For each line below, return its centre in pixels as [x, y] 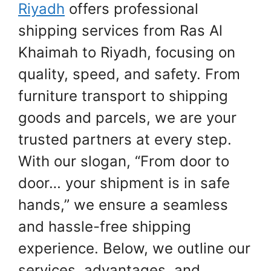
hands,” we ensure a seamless [123, 204]
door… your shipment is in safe [124, 183]
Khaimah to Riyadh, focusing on [127, 52]
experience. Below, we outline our [134, 248]
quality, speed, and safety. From [129, 74]
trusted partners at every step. [125, 139]
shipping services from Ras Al [120, 30]
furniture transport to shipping [123, 96]
